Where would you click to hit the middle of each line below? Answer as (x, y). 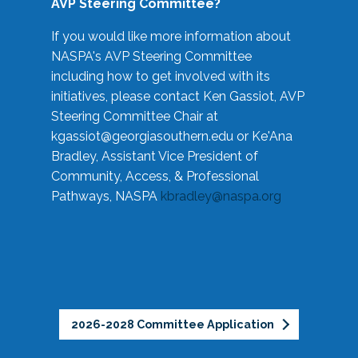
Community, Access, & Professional (155, 176)
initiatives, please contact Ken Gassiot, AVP (178, 96)
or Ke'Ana (263, 136)
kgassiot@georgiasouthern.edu (142, 136)
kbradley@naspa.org (221, 196)
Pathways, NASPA (106, 196)
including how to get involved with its (161, 76)
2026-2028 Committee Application (173, 324)
